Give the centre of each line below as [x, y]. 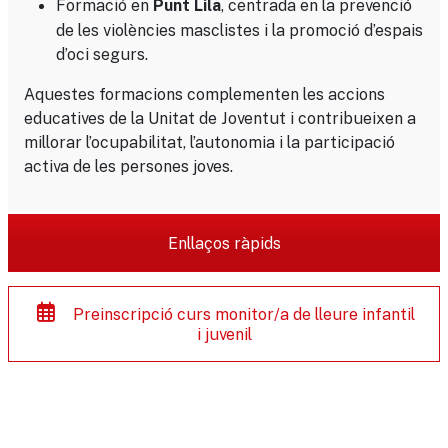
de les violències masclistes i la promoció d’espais [239, 30]
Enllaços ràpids [224, 243]
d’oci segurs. [102, 54]
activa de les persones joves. [128, 166]
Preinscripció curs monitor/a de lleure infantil [241, 314]
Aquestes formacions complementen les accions [204, 94]
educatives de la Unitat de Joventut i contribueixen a [220, 118]
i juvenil [224, 334]
